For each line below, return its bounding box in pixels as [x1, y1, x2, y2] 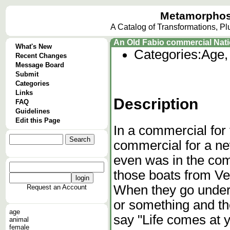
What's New [15, 43, 52, 50]
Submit [15, 70, 39, 78]
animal [9, 216, 29, 223]
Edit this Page [15, 117, 60, 124]
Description [113, 95, 198, 112]
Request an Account [27, 183, 87, 191]
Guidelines [15, 107, 50, 115]
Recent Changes [15, 52, 67, 60]
